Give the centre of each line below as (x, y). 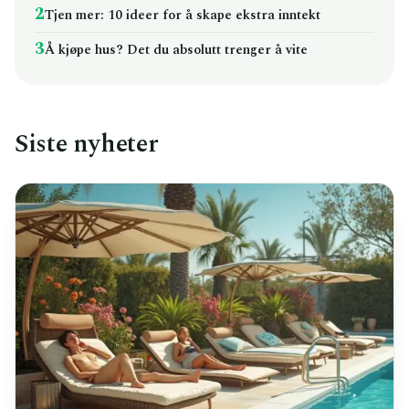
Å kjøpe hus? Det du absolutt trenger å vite (176, 50)
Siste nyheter (86, 144)
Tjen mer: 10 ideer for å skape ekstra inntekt (183, 16)
